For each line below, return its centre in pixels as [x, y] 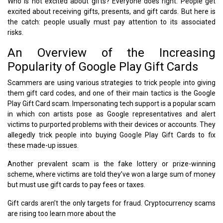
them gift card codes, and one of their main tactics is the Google [111, 93]
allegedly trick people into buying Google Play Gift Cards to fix [111, 135]
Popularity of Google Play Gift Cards [103, 66]
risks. [15, 32]
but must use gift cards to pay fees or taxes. [76, 184]
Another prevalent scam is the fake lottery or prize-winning [111, 164]
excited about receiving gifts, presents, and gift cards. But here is [111, 11]
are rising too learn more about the [62, 213]
